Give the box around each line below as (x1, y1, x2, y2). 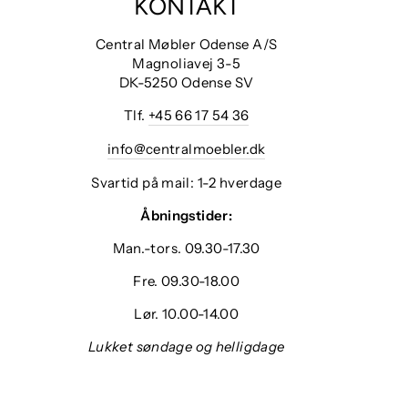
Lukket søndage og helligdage (87, 337, 285, 355)
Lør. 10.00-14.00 (134, 304, 240, 322)
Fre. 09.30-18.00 (133, 271, 240, 290)
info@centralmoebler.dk (107, 139, 266, 158)
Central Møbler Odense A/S (95, 35, 278, 53)
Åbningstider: (140, 206, 233, 224)
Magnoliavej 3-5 (132, 54, 240, 72)
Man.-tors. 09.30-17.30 (112, 239, 260, 257)
